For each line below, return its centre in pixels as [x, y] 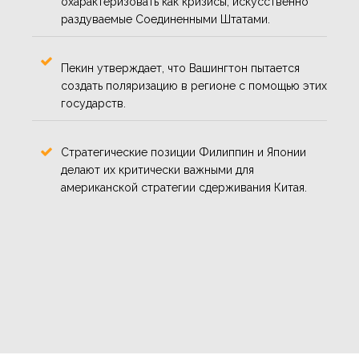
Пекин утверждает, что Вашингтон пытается [180, 69]
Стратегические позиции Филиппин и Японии [184, 153]
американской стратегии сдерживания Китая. [184, 188]
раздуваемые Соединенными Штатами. [165, 20]
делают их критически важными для [157, 170]
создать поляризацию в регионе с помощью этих [194, 86]
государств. [93, 104]
